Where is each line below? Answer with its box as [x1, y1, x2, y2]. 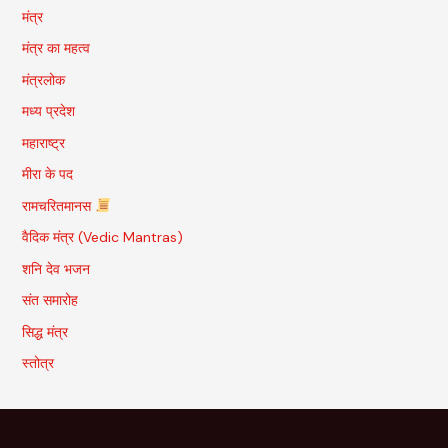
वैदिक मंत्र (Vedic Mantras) [21, 228, 183, 247]
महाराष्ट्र [21, 133, 65, 152]
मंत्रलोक [21, 70, 65, 89]
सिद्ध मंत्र [21, 322, 68, 341]
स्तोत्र [21, 354, 54, 373]
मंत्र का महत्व [21, 39, 90, 58]
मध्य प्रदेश [21, 102, 75, 121]
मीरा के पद [21, 165, 73, 184]
